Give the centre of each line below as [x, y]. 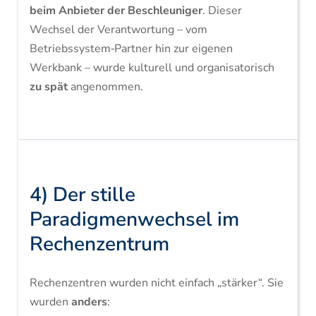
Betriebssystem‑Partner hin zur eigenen [131, 49]
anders [89, 302]
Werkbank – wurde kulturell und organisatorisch [152, 68]
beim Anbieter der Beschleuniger [116, 11]
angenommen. [105, 87]
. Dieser [222, 11]
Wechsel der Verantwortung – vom [118, 30]
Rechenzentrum [99, 244]
